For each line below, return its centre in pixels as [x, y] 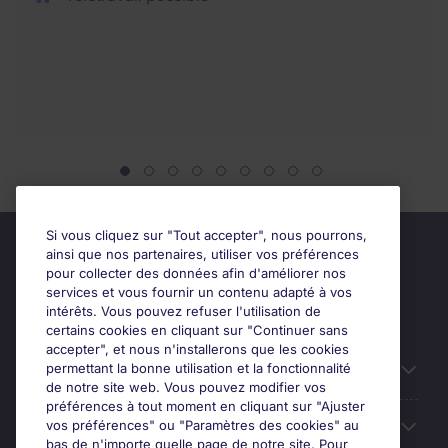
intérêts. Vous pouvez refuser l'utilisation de [183, 311]
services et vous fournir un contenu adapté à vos [199, 292]
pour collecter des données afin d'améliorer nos [196, 273]
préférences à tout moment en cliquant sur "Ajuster [205, 406]
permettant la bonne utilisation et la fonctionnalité [198, 368]
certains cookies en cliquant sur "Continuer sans [197, 330]
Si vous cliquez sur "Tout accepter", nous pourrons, [206, 235]
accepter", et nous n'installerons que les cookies [197, 349]
